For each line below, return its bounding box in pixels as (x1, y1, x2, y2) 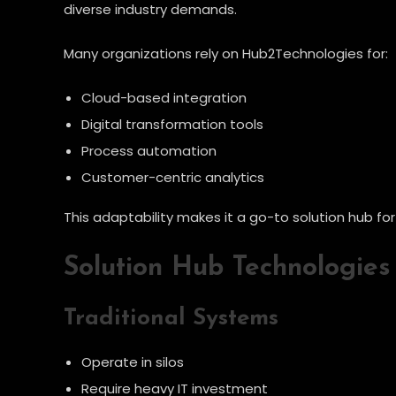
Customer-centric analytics (81, 167, 264, 187)
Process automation (81, 141, 217, 160)
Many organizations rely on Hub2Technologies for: (64, 43, 388, 63)
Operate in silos (81, 352, 184, 371)
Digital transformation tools (81, 114, 263, 133)
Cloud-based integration (81, 88, 247, 107)
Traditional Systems (64, 306, 278, 331)
